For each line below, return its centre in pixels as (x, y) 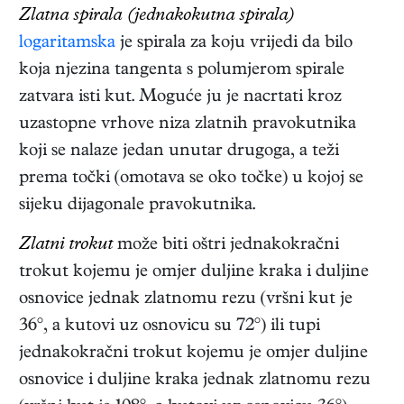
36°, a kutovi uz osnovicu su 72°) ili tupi (170, 326)
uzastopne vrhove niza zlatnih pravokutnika (188, 124)
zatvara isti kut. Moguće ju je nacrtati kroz (180, 97)
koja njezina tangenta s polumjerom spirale (182, 70)
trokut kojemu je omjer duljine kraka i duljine (194, 272)
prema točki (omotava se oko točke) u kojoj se (191, 179)
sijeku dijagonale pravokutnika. (137, 206)
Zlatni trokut (66, 245)
